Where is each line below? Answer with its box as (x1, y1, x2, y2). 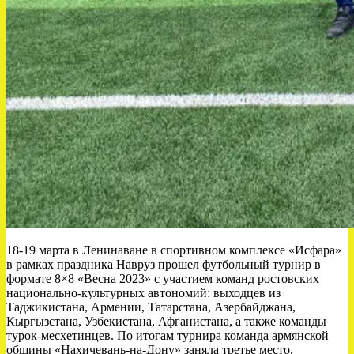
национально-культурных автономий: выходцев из (6, 286, 281, 300)
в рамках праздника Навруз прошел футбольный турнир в (6, 258, 321, 272)
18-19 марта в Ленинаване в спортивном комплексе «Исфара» (6, 243, 341, 258)
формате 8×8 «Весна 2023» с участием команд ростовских (6, 272, 319, 286)
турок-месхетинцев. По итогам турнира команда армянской (6, 329, 329, 343)
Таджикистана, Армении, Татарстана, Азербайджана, (6, 300, 296, 314)
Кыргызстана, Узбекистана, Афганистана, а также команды (6, 314, 326, 329)
